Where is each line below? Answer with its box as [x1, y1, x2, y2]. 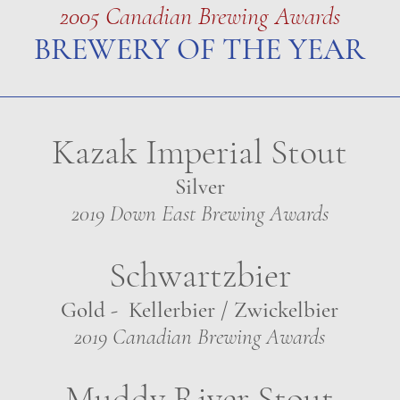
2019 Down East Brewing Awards [71, 200, 329, 227]
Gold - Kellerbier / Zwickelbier [61, 296, 338, 323]
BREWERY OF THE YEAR [34, 31, 365, 68]
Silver [174, 173, 225, 200]
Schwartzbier [108, 254, 291, 296]
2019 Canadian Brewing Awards [74, 323, 325, 350]
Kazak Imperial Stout [52, 130, 347, 173]
